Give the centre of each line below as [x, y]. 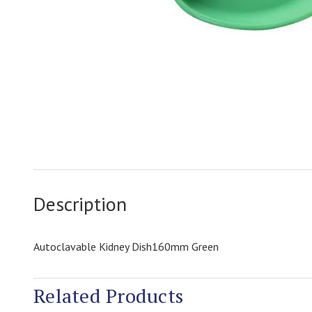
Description [80, 204]
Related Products [108, 296]
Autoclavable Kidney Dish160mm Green [126, 247]
